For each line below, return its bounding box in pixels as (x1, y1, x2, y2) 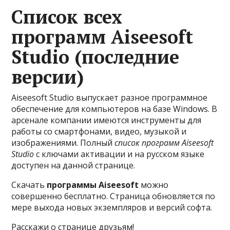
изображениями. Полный (11, 137, 115, 148)
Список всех (11, 5, 123, 29)
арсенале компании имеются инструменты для (11, 114, 202, 126)
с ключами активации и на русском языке (34, 148, 205, 160)
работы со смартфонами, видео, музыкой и (11, 126, 187, 137)
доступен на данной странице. (11, 160, 136, 171)
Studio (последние (11, 45, 180, 69)
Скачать (11, 179, 47, 190)
